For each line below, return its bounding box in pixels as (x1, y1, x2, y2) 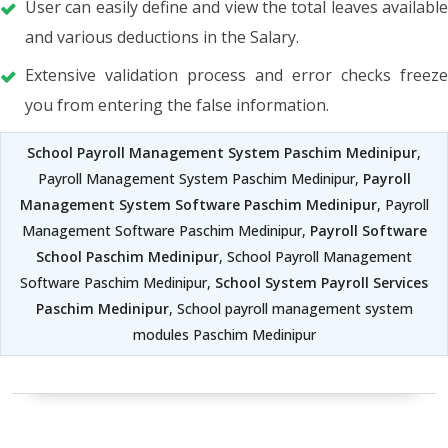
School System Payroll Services (215, 272, 428, 292)
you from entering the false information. (25, 93, 329, 116)
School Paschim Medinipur (36, 246, 219, 266)
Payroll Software (309, 220, 427, 240)
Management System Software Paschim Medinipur (19, 194, 377, 214)
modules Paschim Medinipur (132, 324, 316, 344)
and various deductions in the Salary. (25, 25, 299, 48)
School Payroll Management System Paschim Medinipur (27, 142, 417, 162)
